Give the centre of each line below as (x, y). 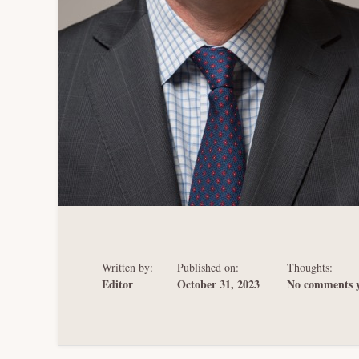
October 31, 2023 (218, 284)
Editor (117, 284)
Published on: (208, 268)
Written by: (127, 268)
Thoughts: (310, 268)
